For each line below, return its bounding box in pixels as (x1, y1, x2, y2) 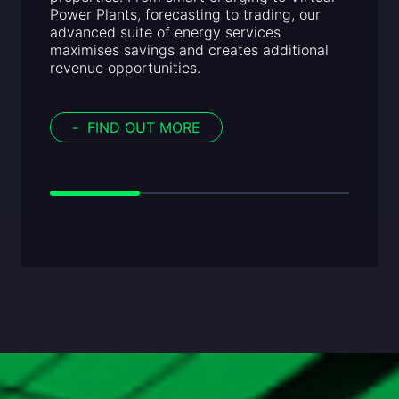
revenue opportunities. (50, 59, 200, 77)
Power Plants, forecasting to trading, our (50, 5, 321, 24)
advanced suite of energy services (50, 23, 281, 42)
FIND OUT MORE (83, 118, 200, 137)
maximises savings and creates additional (50, 41, 329, 60)
